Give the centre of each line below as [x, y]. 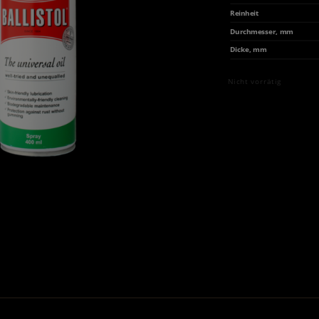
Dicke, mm [249, 49]
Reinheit [245, 13]
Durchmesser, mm [262, 31]
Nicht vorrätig [255, 81]
